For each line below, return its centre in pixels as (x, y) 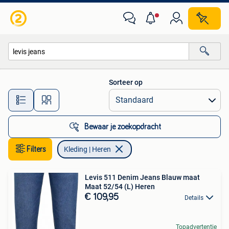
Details (194, 198)
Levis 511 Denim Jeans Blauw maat (142, 177)
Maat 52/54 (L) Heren (120, 187)
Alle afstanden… (108, 95)
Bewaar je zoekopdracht (123, 127)
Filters (36, 149)
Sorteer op (126, 82)
